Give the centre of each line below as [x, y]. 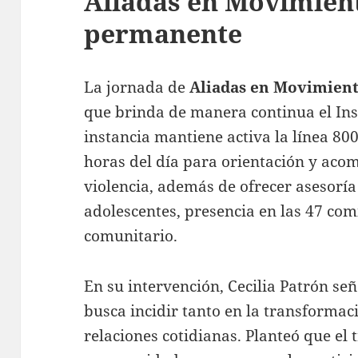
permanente [163, 33]
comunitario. [131, 235]
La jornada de [137, 87]
